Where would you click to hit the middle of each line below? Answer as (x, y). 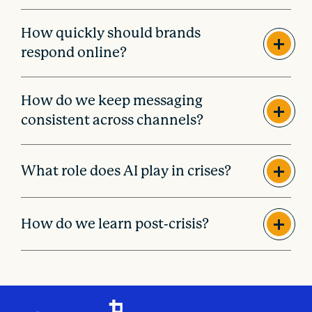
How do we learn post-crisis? (115, 224)
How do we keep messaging (112, 101)
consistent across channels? (112, 120)
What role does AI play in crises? (126, 171)
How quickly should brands (111, 33)
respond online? (74, 53)
